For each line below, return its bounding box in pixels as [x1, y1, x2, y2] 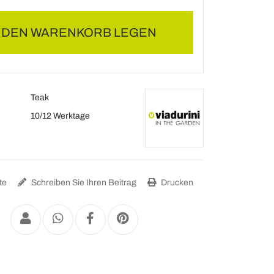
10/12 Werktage [30, 111, 90, 120]
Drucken [159, 177, 194, 187]
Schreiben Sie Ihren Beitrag [29, 177, 137, 187]
